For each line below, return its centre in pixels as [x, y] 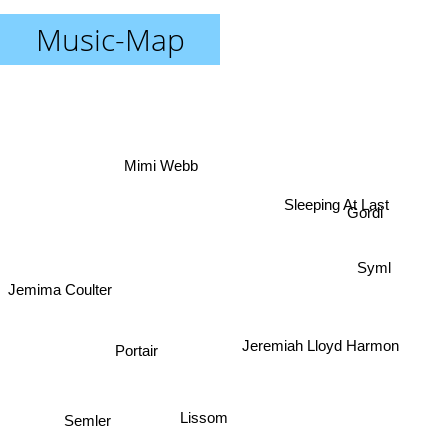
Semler [88, 412]
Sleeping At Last [345, 224]
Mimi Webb [161, 168]
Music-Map [110, 39]
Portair [137, 346]
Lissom [201, 414]
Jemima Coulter [60, 286]
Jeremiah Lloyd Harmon [317, 334]
